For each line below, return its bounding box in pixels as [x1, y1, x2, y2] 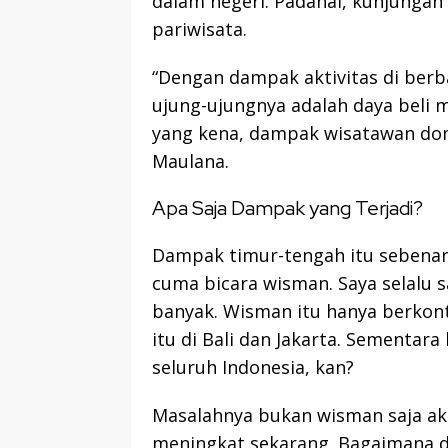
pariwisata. [152, 17, 247, 42]
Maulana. [152, 149, 229, 174]
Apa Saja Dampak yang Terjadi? [152, 195, 423, 222]
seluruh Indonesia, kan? [152, 355, 354, 380]
